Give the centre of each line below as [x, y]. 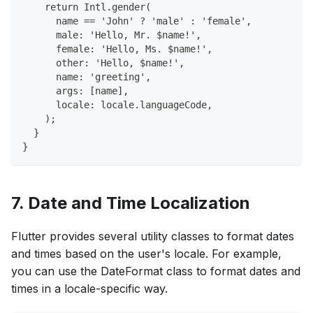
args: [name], [75, 91]
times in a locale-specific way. [89, 289]
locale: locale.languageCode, [117, 105]
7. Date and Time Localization [131, 203]
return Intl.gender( [87, 7]
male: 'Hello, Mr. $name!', [112, 35]
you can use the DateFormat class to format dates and [156, 271]
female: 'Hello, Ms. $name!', [117, 49]
